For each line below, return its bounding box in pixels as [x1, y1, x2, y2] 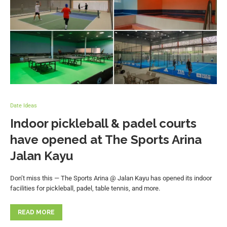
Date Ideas [10, 102, 37, 109]
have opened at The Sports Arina [10, 132, 202, 147]
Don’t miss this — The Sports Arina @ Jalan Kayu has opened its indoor [10, 174, 212, 182]
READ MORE [18, 209, 55, 216]
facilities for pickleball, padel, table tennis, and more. [10, 184, 160, 192]
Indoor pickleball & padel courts [10, 116, 197, 131]
